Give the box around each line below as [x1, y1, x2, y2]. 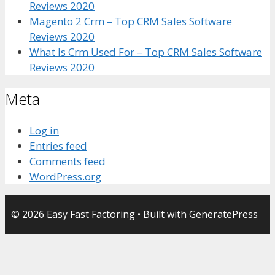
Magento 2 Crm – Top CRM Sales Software [29, 14, 232, 28]
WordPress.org [29, 169, 101, 184]
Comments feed [29, 154, 106, 169]
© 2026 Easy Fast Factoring [11, 207, 135, 222]
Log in [29, 123, 59, 138]
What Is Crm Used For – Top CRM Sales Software [29, 44, 262, 59]
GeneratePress [189, 207, 258, 222]
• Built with [135, 207, 189, 222]
